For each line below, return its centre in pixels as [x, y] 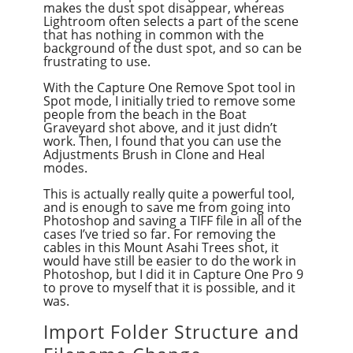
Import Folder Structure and [171, 332]
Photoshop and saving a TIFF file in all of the [172, 221]
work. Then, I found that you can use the [162, 141]
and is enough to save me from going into [167, 208]
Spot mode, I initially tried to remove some [169, 101]
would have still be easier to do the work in [169, 261]
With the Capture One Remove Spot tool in [169, 88]
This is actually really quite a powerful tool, [169, 194]
